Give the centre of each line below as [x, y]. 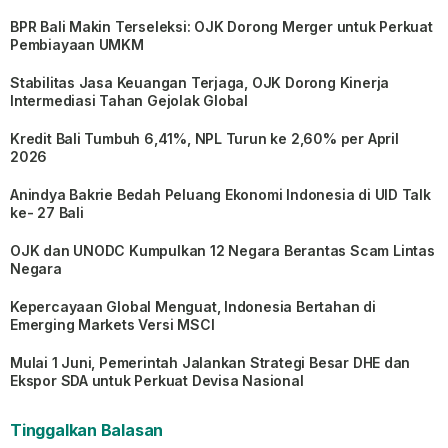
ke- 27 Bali [47, 212]
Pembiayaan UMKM [77, 44]
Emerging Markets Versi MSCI [112, 324]
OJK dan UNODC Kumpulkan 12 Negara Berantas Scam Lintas [222, 250]
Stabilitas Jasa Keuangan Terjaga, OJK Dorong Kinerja [200, 82]
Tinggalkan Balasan [87, 430]
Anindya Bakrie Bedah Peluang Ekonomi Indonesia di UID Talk [220, 194]
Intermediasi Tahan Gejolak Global [129, 100]
